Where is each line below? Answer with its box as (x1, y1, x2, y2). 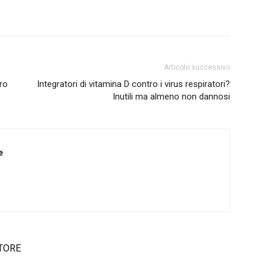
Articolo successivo (164, 63, 230, 72)
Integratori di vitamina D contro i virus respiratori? (37, 79, 230, 90)
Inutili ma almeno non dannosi (113, 91, 230, 103)
